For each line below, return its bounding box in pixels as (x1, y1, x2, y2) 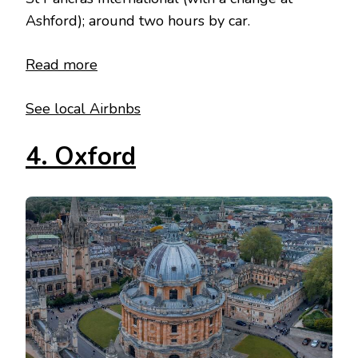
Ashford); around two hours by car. (26, 10, 254, 30)
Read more (26, 54, 97, 74)
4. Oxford (26, 139, 136, 173)
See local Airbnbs (26, 98, 141, 118)
